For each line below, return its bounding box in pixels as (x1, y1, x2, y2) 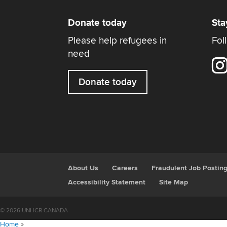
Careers (112, 163, 138, 173)
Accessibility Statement (68, 177, 146, 187)
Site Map (159, 177, 188, 187)
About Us (68, 163, 99, 173)
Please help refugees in (68, 34, 167, 47)
